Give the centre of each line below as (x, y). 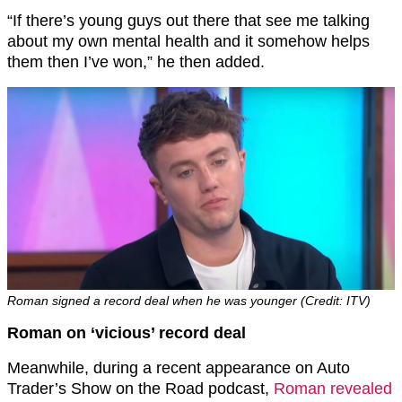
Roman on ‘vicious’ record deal (127, 332)
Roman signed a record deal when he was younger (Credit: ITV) (189, 300)
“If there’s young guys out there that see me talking (188, 21)
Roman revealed (333, 388)
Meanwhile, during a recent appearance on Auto (179, 367)
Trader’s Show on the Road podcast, (140, 388)
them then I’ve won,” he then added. (136, 62)
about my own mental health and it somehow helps (188, 42)
